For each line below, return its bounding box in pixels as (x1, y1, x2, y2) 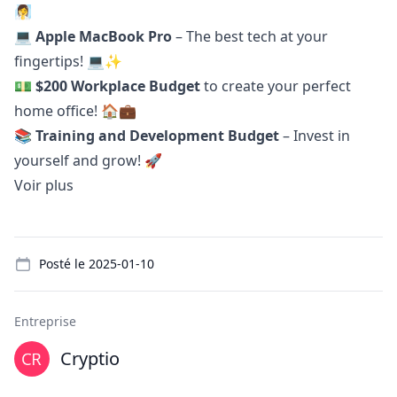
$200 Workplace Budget (35, 76, 200, 96)
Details (13, 237, 59, 256)
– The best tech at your (172, 27, 328, 46)
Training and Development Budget (35, 126, 279, 145)
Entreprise (14, 313, 76, 330)
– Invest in (279, 126, 350, 145)
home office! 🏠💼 (14, 101, 136, 121)
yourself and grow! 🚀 (14, 151, 162, 170)
